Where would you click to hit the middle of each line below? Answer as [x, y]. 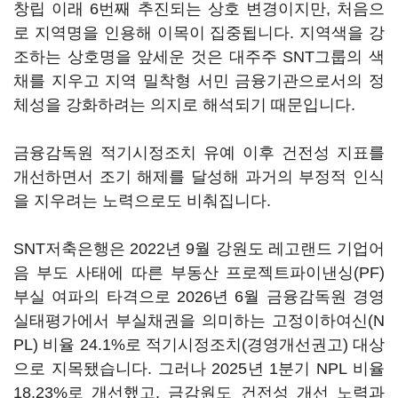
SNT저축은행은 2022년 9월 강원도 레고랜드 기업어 [199, 249]
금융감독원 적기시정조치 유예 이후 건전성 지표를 [199, 153]
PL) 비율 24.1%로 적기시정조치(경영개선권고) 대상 [199, 345]
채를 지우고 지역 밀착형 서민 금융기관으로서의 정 [199, 81]
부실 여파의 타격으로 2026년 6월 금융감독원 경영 [199, 297]
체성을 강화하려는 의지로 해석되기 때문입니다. [184, 105]
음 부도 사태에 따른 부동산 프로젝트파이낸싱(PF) [199, 273]
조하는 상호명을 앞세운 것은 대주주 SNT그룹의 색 [199, 57]
